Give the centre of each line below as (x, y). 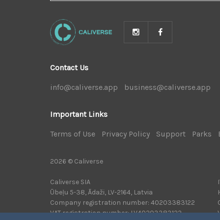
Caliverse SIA (70, 182)
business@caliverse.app (167, 87)
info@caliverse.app (84, 87)
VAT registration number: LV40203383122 (116, 213)
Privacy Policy (126, 134)
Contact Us (69, 67)
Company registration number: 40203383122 (123, 202)
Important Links (79, 114)
